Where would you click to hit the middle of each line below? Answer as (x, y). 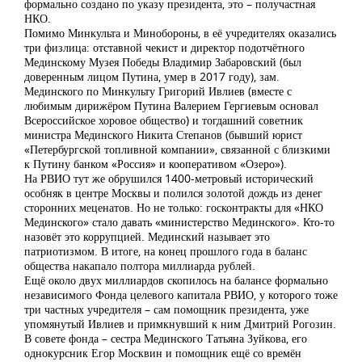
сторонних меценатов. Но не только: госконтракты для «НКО (174, 207)
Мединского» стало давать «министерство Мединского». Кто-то (179, 222)
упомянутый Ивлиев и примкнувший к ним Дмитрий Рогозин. (180, 324)
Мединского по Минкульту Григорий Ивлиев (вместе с (158, 91)
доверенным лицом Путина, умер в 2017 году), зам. (152, 76)
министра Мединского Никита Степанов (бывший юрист (163, 135)
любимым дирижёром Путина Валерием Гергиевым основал (171, 105)
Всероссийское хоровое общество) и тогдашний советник (164, 120)
